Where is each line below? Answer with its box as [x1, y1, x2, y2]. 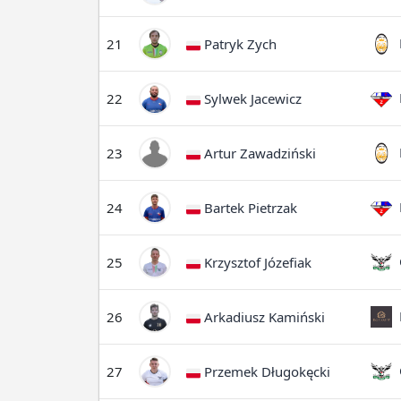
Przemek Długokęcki [200, 363, 330, 380]
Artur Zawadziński [200, 144, 316, 162]
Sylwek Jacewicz [200, 90, 302, 107]
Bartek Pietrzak [200, 199, 297, 217]
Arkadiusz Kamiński [200, 308, 325, 326]
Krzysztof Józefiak [200, 253, 311, 271]
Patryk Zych [200, 35, 277, 53]
